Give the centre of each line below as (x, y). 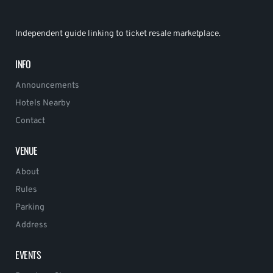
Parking (30, 207)
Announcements (47, 85)
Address (31, 225)
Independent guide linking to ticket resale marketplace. (118, 34)
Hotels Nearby (43, 103)
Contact (30, 121)
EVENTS (28, 254)
